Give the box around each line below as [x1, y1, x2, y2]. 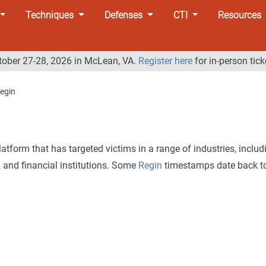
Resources [218, 9, 262, 21]
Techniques [26, 9, 74, 21]
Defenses [104, 9, 142, 21]
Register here [138, 55, 192, 66]
